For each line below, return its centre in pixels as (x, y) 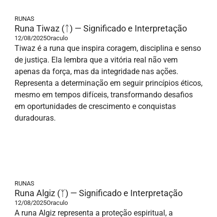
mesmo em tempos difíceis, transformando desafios (104, 95)
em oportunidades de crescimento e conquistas (95, 106)
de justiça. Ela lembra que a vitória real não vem (96, 60)
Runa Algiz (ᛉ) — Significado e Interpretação (99, 193)
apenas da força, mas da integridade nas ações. (96, 71)
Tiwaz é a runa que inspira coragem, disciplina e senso (108, 48)
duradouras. (35, 118)
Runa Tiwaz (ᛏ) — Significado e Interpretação (101, 28)
